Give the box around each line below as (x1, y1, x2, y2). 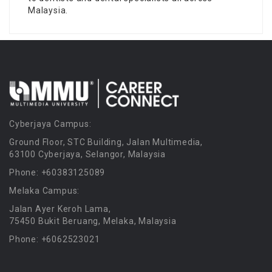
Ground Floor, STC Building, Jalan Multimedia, (9, 137, 203, 147)
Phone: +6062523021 (9, 234, 100, 244)
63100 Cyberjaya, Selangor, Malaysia (9, 149, 166, 159)
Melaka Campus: (9, 185, 80, 195)
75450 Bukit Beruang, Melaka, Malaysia (9, 216, 177, 226)
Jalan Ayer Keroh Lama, (9, 203, 111, 214)
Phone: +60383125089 (9, 167, 106, 177)
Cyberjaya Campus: (9, 118, 92, 129)
